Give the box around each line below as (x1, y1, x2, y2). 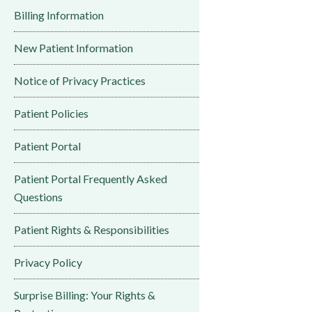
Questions (14, 190, 63, 203)
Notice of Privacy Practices (14, 74, 146, 87)
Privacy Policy (14, 256, 82, 269)
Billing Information (14, 8, 104, 22)
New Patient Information (14, 41, 133, 54)
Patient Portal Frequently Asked (14, 172, 167, 185)
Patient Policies (14, 107, 88, 120)
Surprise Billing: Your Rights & (14, 288, 155, 302)
